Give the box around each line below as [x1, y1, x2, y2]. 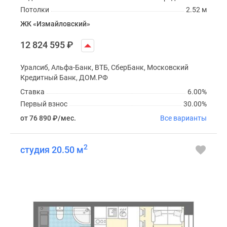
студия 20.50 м [20, 144, 84, 155]
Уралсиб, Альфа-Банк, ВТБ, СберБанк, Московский [20, 63, 188, 71]
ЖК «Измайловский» [20, 19, 90, 28]
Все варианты [160, 113, 207, 122]
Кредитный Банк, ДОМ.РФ [20, 73, 108, 82]
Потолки [20, 5, 49, 14]
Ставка [20, 87, 45, 96]
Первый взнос [20, 99, 67, 108]
